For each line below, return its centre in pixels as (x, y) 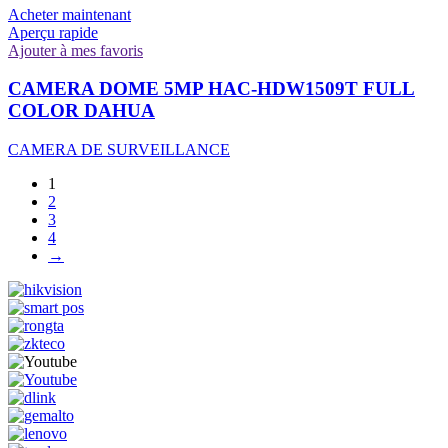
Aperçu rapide (53, 32)
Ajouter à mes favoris (75, 50)
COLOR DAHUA (81, 111)
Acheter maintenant (69, 14)
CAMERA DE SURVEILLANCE (119, 150)
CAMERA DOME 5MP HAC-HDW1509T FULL (211, 89)
